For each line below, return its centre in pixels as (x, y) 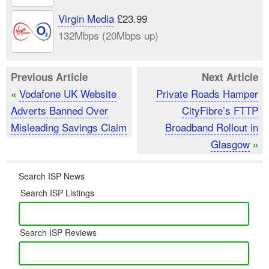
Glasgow (230, 144)
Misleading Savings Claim (69, 127)
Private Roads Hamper (207, 93)
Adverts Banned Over (59, 110)
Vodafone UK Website (68, 93)
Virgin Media (86, 18)
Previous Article (49, 77)
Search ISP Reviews (59, 232)
